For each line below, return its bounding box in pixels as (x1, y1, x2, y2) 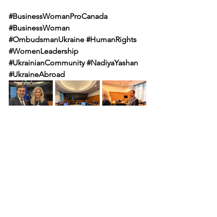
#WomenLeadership (9, 46, 78, 56)
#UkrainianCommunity (9, 58, 85, 68)
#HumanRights (86, 35, 137, 45)
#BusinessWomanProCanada (9, 12, 108, 21)
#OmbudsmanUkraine (9, 35, 84, 45)
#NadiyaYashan (87, 58, 138, 68)
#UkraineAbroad (9, 70, 65, 79)
